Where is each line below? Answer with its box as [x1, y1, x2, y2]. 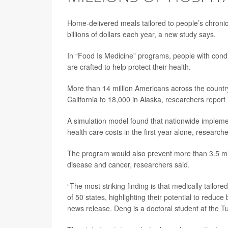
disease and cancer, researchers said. [67, 159, 190, 169]
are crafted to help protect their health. [67, 62, 191, 72]
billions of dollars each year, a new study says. [67, 29, 216, 39]
